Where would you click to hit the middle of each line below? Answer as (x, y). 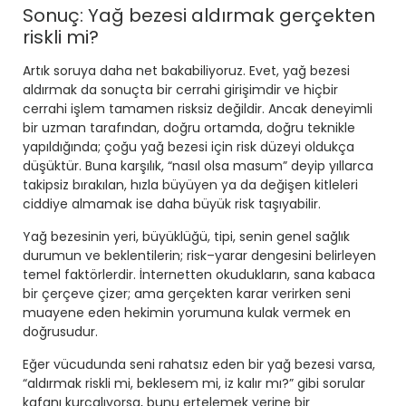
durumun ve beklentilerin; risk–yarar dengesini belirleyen (199, 256)
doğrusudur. (60, 332)
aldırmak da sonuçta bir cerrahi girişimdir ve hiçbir (180, 90)
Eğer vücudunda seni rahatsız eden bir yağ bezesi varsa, (199, 365)
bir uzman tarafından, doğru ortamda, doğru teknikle (189, 128)
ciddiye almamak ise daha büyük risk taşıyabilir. (172, 204)
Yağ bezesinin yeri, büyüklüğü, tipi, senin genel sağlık (186, 237)
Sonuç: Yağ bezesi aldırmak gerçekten (199, 16)
